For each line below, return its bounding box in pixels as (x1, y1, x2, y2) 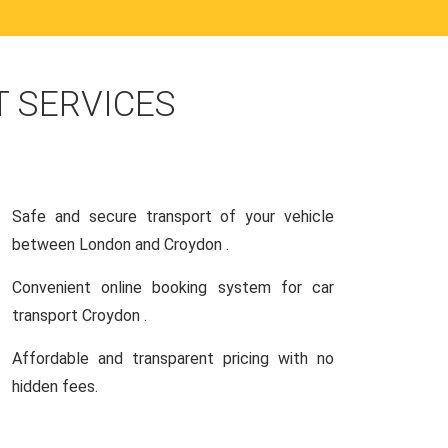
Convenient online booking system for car (12, 278, 334, 297)
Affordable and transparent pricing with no (12, 349, 334, 368)
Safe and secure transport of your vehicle (12, 207, 334, 226)
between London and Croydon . (12, 235, 229, 254)
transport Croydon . (12, 306, 147, 325)
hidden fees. (12, 377, 98, 396)
